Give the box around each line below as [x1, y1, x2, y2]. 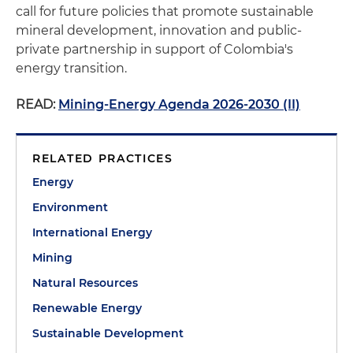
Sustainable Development [32, 326, 184, 340]
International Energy [32, 225, 152, 240]
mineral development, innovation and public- [16, 23, 302, 38]
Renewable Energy [32, 301, 142, 315]
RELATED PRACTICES [32, 151, 173, 165]
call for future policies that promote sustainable [16, 4, 314, 19]
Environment [32, 200, 108, 214]
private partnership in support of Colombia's [16, 42, 293, 57]
